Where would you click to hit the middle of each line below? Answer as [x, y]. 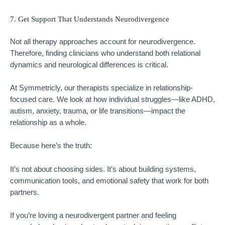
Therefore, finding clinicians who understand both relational [105, 53]
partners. [25, 192]
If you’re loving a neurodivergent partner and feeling [93, 216]
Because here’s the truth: [51, 146]
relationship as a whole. [48, 123]
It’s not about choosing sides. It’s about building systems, [103, 169]
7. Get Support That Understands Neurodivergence [90, 19]
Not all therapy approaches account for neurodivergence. [103, 41]
